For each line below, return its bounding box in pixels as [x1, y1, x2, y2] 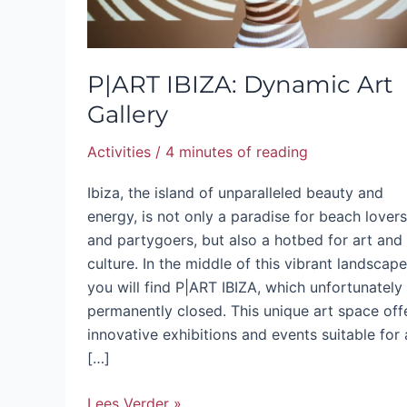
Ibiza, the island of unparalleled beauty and [87, 183, 383, 202]
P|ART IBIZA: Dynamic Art [87, 70, 393, 100]
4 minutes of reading [165, 143, 308, 162]
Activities [87, 143, 151, 162]
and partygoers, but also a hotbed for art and [87, 230, 402, 249]
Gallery [87, 100, 168, 130]
